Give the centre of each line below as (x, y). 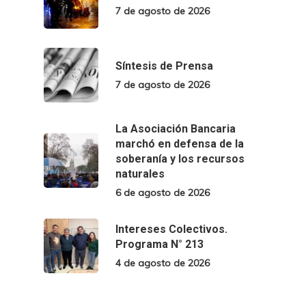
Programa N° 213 (159, 244)
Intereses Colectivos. (171, 229)
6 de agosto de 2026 (163, 192)
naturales (140, 173)
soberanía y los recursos (180, 158)
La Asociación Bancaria (176, 128)
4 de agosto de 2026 (163, 263)
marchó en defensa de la (180, 143)
